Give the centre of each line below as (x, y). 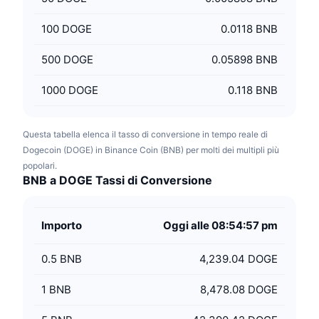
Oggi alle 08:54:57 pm (220, 225)
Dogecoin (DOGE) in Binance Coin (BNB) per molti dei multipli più (151, 150)
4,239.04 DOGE (239, 259)
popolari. (40, 166)
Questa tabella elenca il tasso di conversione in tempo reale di (145, 134)
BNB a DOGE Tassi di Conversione (117, 180)
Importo (62, 225)
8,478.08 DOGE (239, 289)
